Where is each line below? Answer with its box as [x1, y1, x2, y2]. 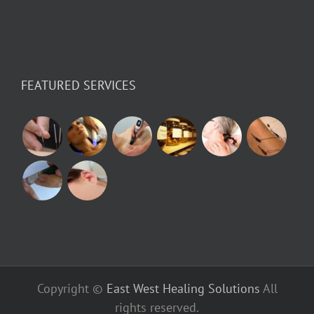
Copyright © [36, 280, 107, 297]
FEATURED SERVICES [21, 77, 136, 94]
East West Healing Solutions [106, 280, 260, 297]
